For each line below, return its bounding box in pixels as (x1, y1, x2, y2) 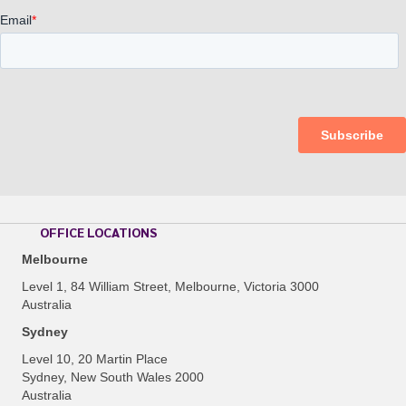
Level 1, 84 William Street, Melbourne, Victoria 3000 (22, 279, 319, 295)
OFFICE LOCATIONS (40, 224, 157, 241)
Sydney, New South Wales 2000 (22, 370, 204, 385)
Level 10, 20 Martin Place (22, 352, 168, 367)
